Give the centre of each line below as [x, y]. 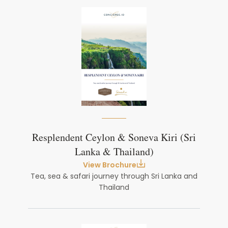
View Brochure [109, 165]
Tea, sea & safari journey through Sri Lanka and [114, 176]
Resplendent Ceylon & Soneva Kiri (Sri [114, 138]
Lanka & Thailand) [114, 152]
